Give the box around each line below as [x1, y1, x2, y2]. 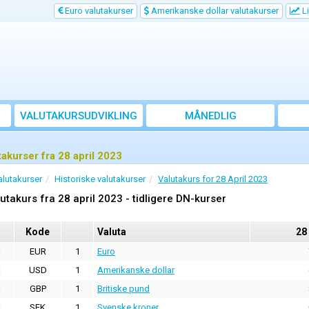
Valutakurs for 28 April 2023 [158, 174, 268, 185]
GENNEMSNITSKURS [161, 125, 259, 138]
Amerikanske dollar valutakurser [149, 6, 279, 16]
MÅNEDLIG [184, 110, 237, 123]
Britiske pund [97, 283, 150, 295]
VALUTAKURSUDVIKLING [20, 110, 137, 123]
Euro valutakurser [63, 6, 133, 16]
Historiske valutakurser [54, 174, 146, 185]
